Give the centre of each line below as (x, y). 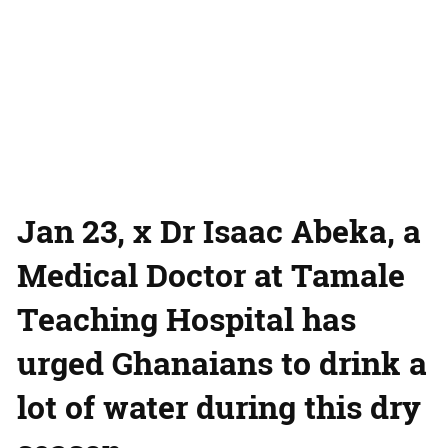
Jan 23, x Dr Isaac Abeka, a (219, 230)
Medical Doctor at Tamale (211, 274)
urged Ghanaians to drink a (222, 362)
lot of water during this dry (219, 406)
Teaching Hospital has (186, 318)
